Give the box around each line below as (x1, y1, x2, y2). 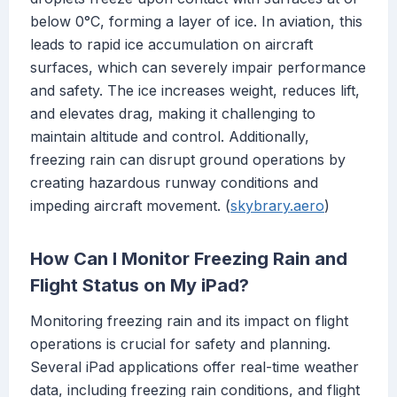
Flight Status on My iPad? (30, 275, 249, 297)
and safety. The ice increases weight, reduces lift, (30, 82, 360, 100)
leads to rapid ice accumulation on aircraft (30, 35, 313, 54)
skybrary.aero (230, 197, 324, 215)
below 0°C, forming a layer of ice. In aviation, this (30, 12, 362, 31)
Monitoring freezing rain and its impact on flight (30, 312, 348, 331)
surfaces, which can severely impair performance (30, 58, 366, 77)
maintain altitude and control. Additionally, (30, 128, 309, 146)
